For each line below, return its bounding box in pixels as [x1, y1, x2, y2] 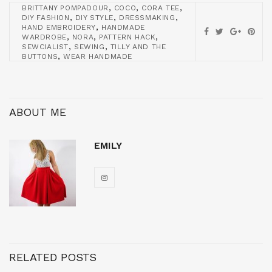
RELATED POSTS [9, 250, 97, 263]
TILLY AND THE [110, 42, 166, 51]
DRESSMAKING [119, 13, 175, 22]
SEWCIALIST [22, 42, 69, 51]
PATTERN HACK [99, 32, 156, 41]
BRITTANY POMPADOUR [22, 3, 109, 12]
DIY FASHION [22, 13, 70, 22]
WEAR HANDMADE [63, 52, 133, 61]
